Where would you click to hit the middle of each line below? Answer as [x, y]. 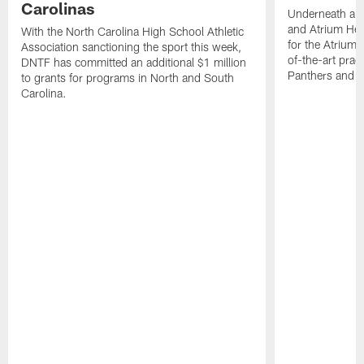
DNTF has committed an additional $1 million [134, 63]
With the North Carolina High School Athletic [133, 32]
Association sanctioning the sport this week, [132, 47]
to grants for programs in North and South [128, 78]
